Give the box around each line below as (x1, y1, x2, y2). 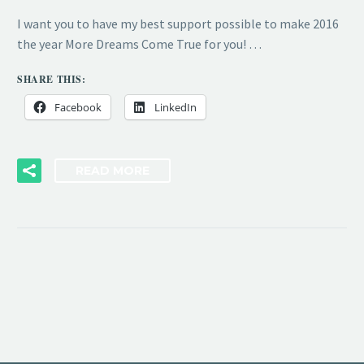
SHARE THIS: (17, 72, 86, 87)
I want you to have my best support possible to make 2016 (17, 15, 339, 32)
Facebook (54, 100, 102, 115)
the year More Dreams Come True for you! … (17, 35, 262, 52)
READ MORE (76, 163, 149, 179)
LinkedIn (154, 100, 197, 115)
